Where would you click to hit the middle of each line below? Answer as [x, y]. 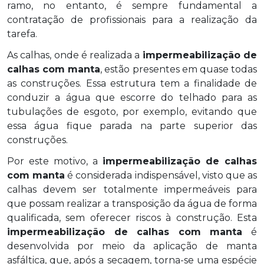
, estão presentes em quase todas [179, 69]
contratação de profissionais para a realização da [132, 19]
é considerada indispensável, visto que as [161, 175]
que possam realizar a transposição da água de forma [132, 203]
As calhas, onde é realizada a [75, 55]
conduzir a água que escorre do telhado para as [132, 97]
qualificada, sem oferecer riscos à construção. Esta [132, 217]
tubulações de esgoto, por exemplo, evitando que [132, 111]
